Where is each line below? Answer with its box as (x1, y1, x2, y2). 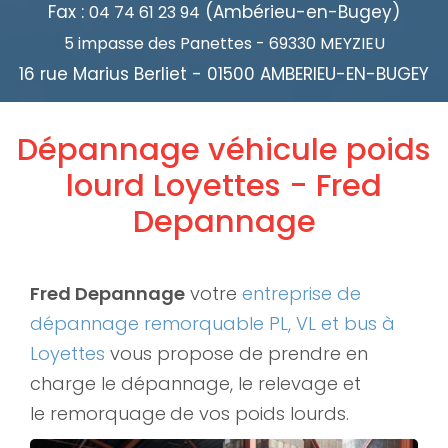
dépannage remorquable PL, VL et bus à (30, 311, 395, 337)
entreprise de (242, 281, 361, 307)
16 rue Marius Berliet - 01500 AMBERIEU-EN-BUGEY (19, 62, 429, 87)
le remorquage (30, 401, 166, 427)
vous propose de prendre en (105, 341, 368, 367)
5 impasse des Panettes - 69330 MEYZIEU (63, 32, 385, 56)
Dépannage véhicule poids (17, 128, 431, 172)
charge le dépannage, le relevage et (30, 371, 361, 397)
